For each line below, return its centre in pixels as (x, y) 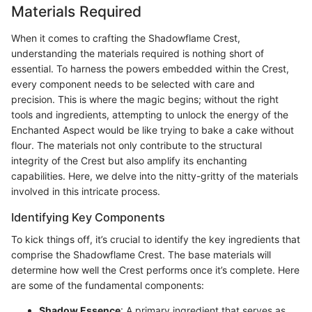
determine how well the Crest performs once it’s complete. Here (155, 270)
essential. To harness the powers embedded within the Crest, (150, 68)
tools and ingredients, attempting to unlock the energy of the (150, 114)
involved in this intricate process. (86, 191)
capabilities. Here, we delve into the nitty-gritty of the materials (155, 175)
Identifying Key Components (88, 217)
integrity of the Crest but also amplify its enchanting (129, 160)
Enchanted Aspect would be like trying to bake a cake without (153, 130)
